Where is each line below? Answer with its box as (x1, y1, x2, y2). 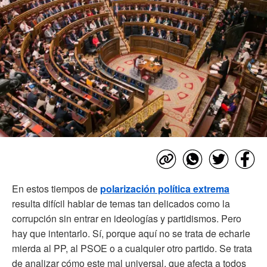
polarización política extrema (100, 181, 229, 195)
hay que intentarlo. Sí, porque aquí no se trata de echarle (12, 226, 250, 240)
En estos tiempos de (12, 181, 100, 195)
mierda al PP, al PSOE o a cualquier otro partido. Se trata (12, 241, 252, 255)
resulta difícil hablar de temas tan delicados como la (12, 196, 230, 210)
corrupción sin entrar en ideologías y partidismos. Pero (12, 211, 241, 225)
